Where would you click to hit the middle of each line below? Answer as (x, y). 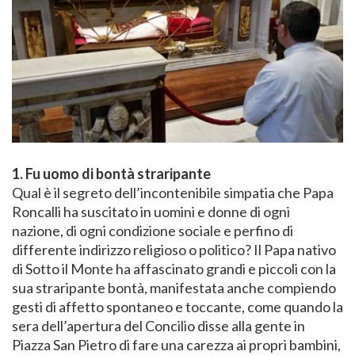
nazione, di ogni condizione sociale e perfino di (153, 231)
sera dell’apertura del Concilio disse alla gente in (158, 326)
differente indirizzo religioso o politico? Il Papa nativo (174, 250)
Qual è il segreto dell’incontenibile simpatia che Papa (173, 193)
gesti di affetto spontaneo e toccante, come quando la (177, 307)
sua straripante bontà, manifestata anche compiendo (174, 288)
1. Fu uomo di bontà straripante (111, 174)
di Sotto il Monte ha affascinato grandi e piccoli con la (174, 269)
